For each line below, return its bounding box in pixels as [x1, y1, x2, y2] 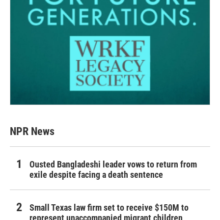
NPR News [10, 125, 55, 137]
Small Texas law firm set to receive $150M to [29, 202, 189, 213]
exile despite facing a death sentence [29, 169, 163, 180]
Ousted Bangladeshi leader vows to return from [29, 159, 197, 169]
